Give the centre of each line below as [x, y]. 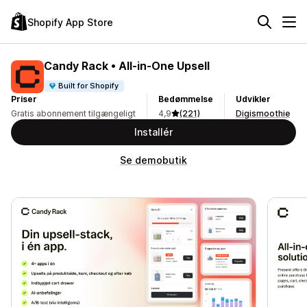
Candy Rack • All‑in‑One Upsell [127, 65]
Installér [153, 132]
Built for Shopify [89, 85]
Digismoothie [263, 113]
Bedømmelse [186, 99]
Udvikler [253, 99]
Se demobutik [153, 160]
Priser [24, 99]
